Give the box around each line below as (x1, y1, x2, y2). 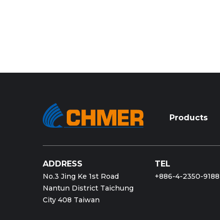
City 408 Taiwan (43, 195, 100, 205)
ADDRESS (43, 159, 82, 169)
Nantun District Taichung (43, 184, 134, 193)
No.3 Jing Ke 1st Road (43, 172, 119, 181)
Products (169, 113, 208, 123)
